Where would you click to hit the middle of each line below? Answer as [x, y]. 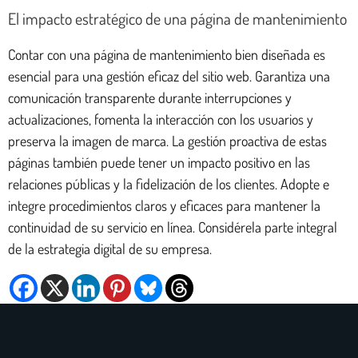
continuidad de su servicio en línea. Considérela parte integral [173, 227]
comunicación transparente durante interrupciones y [150, 97]
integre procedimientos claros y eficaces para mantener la [164, 205]
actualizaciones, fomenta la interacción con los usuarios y [161, 119]
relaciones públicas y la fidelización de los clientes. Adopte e [169, 183]
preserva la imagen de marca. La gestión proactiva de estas [167, 140]
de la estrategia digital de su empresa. [110, 248]
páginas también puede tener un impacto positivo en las [159, 162]
